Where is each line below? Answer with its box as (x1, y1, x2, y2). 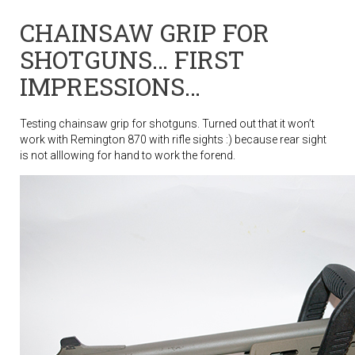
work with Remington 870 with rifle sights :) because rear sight (20, 132, 326, 146)
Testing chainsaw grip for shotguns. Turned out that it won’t (20, 116, 315, 130)
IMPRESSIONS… (20, 70, 200, 102)
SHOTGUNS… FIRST (20, 43, 245, 75)
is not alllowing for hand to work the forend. (20, 148, 235, 162)
